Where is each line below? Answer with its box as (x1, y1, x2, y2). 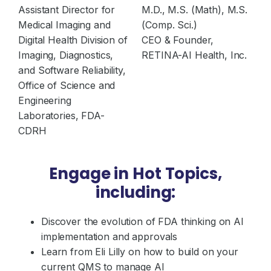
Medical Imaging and (18, 19, 111, 31)
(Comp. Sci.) (142, 19, 197, 31)
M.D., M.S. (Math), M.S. (142, 4, 247, 16)
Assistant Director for (18, 4, 116, 16)
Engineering (18, 94, 71, 107)
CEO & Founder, (142, 34, 214, 47)
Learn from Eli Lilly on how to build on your (41, 246, 238, 258)
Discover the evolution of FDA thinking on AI (41, 215, 244, 228)
